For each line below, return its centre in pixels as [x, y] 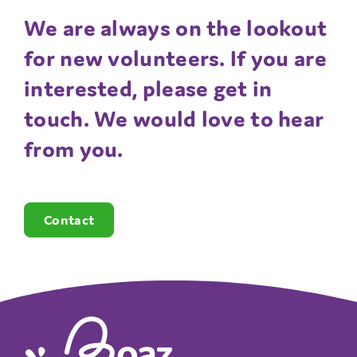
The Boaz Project [84, 328]
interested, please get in [148, 88]
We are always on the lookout [176, 27]
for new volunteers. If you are [175, 57]
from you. [74, 148]
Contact [69, 220]
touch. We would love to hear [174, 118]
